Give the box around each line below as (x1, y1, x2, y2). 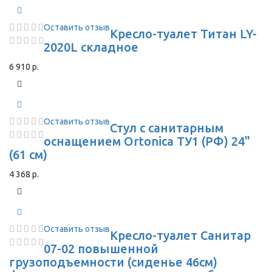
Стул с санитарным (110, 121, 223, 135)
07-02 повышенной (44, 242, 158, 256)
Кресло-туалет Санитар (110, 228, 251, 242)
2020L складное (44, 40, 138, 54)
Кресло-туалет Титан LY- (110, 27, 257, 41)
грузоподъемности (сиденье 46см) (9, 255, 217, 269)
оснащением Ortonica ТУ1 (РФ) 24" (44, 134, 250, 148)
